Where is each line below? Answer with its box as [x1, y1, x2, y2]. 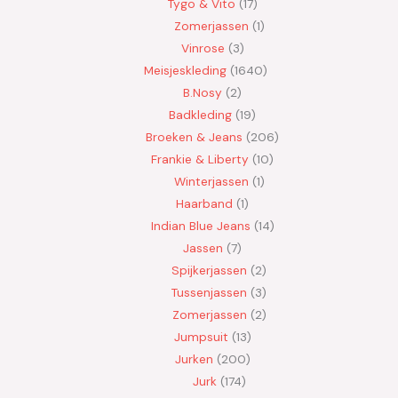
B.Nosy [183, 84, 222, 101]
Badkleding [169, 107, 232, 123]
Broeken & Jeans [146, 129, 243, 146]
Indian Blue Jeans [150, 218, 251, 235]
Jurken [174, 351, 213, 368]
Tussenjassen [171, 284, 247, 301]
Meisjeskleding [144, 62, 227, 79]
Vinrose [180, 40, 225, 57]
